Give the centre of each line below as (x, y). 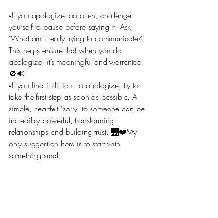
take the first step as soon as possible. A (74, 97)
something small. (36, 155)
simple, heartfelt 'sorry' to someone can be (78, 108)
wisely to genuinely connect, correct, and (76, 190)
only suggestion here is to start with (66, 143)
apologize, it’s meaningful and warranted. (78, 62)
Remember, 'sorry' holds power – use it (72, 178)
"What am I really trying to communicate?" (78, 38)
